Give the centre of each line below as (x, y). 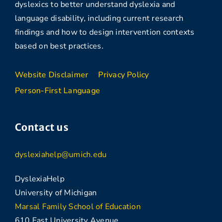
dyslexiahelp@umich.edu (61, 154)
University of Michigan (56, 193)
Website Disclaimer (52, 75)
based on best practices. (59, 46)
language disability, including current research (99, 18)
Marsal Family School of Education (78, 206)
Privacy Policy (124, 75)
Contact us (42, 127)
